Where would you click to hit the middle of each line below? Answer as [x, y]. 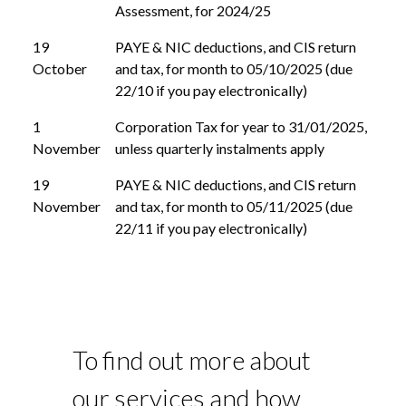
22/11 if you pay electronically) [211, 228]
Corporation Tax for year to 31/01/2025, [241, 127]
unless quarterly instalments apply [220, 149]
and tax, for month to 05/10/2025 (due [234, 69]
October [60, 69]
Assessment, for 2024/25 [193, 11]
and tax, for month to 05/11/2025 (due [234, 207]
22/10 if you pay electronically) [211, 91]
